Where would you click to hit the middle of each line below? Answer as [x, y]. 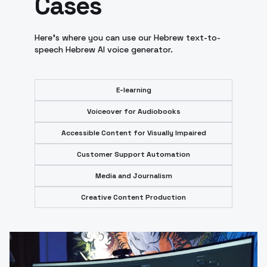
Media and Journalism [133, 176]
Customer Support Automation [133, 154]
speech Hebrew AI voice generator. [104, 49]
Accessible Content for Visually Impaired [133, 133]
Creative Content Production [133, 197]
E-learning [133, 90]
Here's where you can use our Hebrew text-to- [128, 37]
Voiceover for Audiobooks [133, 111]
